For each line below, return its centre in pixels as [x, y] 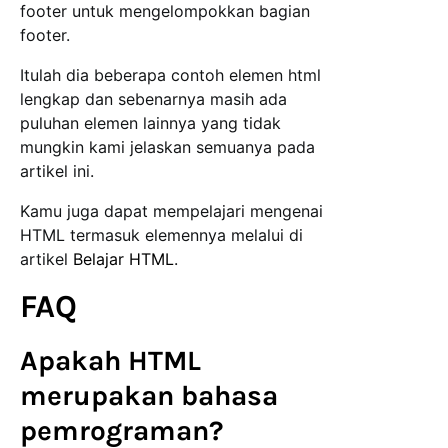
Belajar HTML [123, 259]
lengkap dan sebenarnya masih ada [153, 99]
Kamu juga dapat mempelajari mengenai [171, 211]
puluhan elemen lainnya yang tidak [150, 123]
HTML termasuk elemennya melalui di [161, 235]
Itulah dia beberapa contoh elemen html [170, 75]
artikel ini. [59, 171]
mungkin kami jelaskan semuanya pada [167, 147]
